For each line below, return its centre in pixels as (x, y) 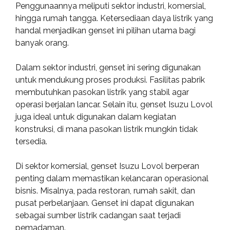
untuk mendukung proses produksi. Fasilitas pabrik (110, 80)
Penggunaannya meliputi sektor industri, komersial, (111, 6)
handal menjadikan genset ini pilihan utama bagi (106, 31)
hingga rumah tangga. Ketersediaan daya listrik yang (114, 18)
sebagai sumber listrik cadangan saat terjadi (98, 215)
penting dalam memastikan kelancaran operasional (112, 178)
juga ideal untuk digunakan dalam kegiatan (96, 117)
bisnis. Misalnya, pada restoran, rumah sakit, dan (105, 191)
